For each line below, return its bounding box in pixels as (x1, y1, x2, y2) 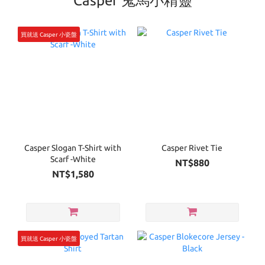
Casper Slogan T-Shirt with (24, 143, 79, 153)
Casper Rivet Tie (161, 143, 223, 153)
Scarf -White (50, 154, 96, 164)
